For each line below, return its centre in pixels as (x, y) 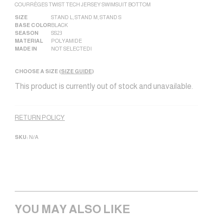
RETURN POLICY (40, 118)
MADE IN (26, 49)
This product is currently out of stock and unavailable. (104, 86)
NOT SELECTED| (71, 49)
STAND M (86, 17)
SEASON (27, 33)
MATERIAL (29, 41)
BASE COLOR (33, 25)
